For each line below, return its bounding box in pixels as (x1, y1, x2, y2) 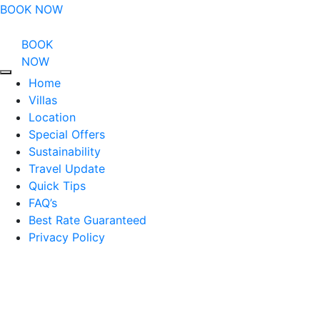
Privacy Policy (29, 230, 105, 244)
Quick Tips (29, 179, 86, 193)
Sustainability (29, 144, 101, 159)
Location (29, 110, 76, 124)
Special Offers (29, 127, 105, 141)
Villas (29, 93, 57, 107)
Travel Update (29, 161, 105, 176)
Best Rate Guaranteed (29, 213, 146, 227)
